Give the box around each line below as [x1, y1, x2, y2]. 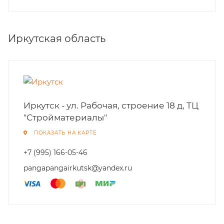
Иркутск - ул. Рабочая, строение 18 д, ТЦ [23, 100, 198, 110]
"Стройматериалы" [23, 112, 107, 122]
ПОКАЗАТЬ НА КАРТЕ [33, 129, 97, 136]
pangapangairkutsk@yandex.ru [23, 163, 132, 172]
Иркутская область [8, 32, 105, 44]
